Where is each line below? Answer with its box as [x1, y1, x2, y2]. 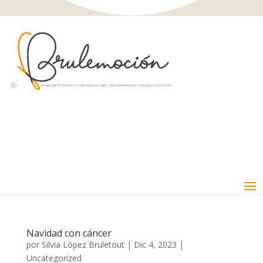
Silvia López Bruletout [41, 239, 124, 251]
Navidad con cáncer [26, 227, 112, 240]
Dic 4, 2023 [133, 239, 177, 251]
